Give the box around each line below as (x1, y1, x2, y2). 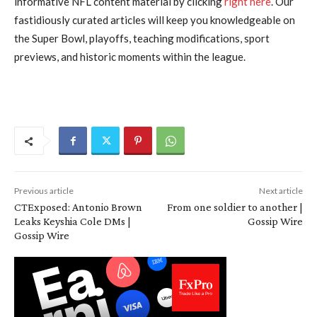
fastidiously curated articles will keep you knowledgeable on (14, 13, 295, 27)
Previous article (14, 185, 74, 197)
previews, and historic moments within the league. (14, 50, 246, 64)
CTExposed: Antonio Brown (14, 201, 142, 214)
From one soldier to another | (166, 201, 303, 214)
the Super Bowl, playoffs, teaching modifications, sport (14, 32, 270, 45)
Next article (258, 185, 303, 197)
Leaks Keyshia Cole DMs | (14, 215, 131, 228)
